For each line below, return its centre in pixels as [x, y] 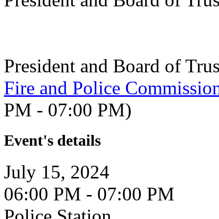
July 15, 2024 [57, 172]
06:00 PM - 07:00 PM [89, 194]
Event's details [52, 141]
